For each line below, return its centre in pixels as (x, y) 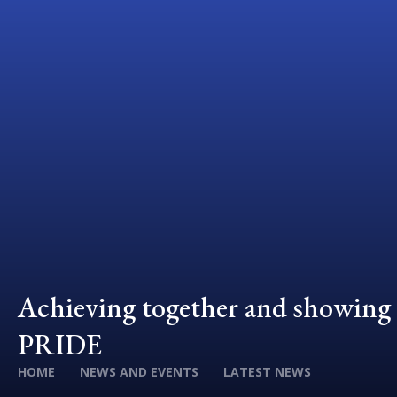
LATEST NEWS (267, 372)
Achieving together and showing (204, 307)
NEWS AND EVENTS (139, 372)
